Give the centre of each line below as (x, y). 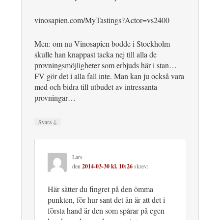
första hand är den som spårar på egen (106, 211)
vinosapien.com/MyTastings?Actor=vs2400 (102, 20)
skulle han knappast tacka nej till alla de (96, 55)
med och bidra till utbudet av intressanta (96, 87)
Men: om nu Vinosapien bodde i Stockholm (102, 44)
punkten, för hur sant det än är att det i (106, 200)
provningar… (55, 98)
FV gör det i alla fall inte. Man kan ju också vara (109, 76)
